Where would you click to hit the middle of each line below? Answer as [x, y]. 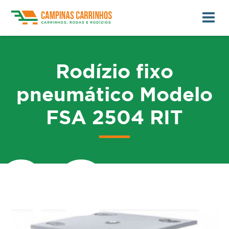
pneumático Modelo [114, 96]
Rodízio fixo [114, 73]
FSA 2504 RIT [114, 119]
